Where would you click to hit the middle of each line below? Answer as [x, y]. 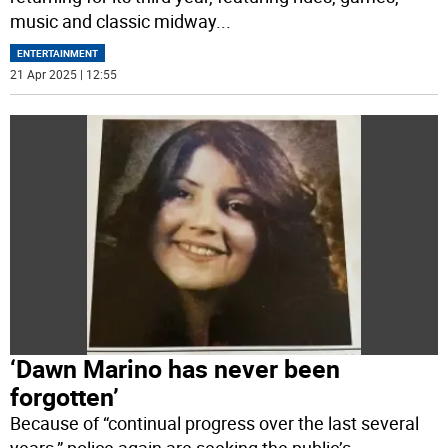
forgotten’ [65, 397]
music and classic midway [113, 21]
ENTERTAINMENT [58, 53]
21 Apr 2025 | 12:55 [64, 74]
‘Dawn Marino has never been [175, 369]
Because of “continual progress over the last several [215, 423]
